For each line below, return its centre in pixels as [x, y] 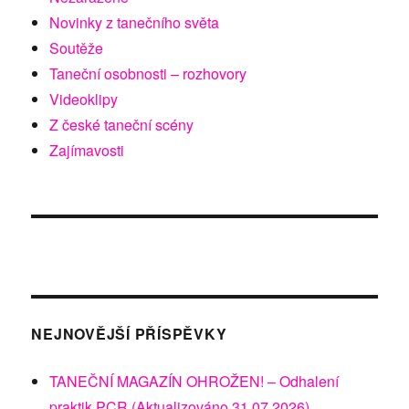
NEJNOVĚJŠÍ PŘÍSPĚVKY [129, 333]
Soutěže [77, 47]
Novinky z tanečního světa [135, 22]
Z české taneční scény [122, 124]
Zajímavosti [87, 150]
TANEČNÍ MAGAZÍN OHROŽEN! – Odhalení [194, 381]
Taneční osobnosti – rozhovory [148, 73]
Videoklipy [84, 99]
